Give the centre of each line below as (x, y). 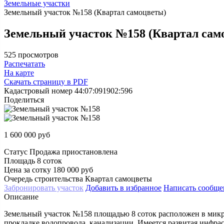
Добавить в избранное (123, 187)
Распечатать (24, 63)
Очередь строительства (44, 178)
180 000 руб (73, 169)
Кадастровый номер (39, 90)
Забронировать (29, 187)
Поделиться (24, 99)
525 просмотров (31, 54)
